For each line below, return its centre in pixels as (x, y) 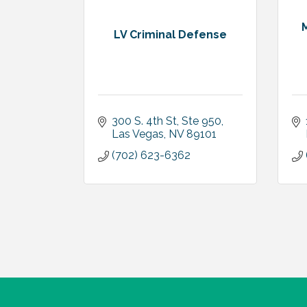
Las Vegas (138, 134)
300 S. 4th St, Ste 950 (167, 121)
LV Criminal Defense (170, 35)
